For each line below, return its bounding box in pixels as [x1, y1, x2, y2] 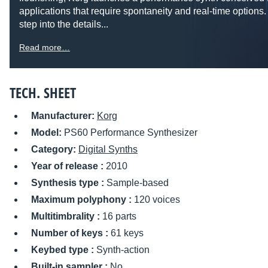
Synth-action [96, 245, 150, 255]
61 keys [111, 228, 144, 239]
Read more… [19, 42, 70, 53]
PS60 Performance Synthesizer [64, 127, 197, 138]
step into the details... [19, 19, 108, 30]
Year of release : [31, 161, 106, 172]
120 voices [134, 194, 180, 205]
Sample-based [106, 178, 169, 188]
